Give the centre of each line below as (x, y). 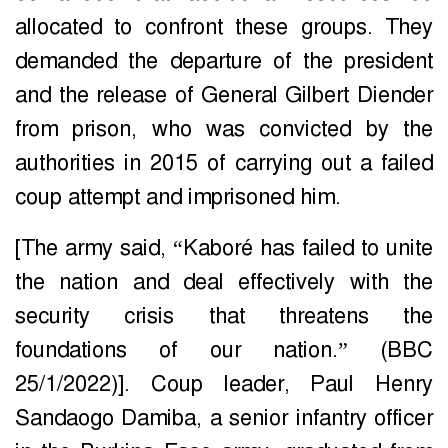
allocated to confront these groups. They (224, 27)
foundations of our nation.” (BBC (224, 350)
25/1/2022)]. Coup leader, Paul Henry (224, 384)
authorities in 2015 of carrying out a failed (224, 163)
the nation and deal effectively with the (224, 282)
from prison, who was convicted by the (224, 129)
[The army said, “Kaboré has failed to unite (224, 248)
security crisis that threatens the (224, 316)
